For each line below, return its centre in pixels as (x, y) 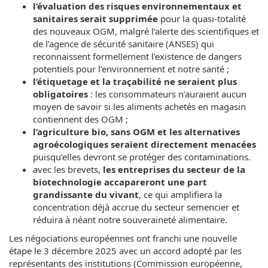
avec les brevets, (68, 169)
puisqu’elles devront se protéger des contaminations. (142, 157)
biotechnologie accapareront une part (120, 182)
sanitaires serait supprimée (95, 19)
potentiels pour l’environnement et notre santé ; (131, 69)
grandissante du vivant (86, 194)
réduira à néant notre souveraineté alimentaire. (130, 220)
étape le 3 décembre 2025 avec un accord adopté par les (125, 251)
